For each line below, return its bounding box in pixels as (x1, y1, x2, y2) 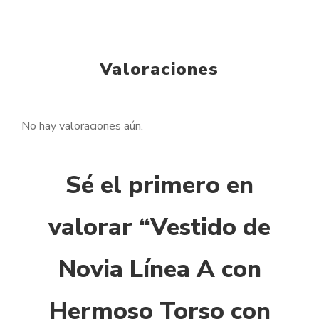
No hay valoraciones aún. (21, 118, 143, 135)
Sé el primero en (66, 169, 253, 202)
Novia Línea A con (58, 253, 261, 286)
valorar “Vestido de (48, 211, 271, 244)
